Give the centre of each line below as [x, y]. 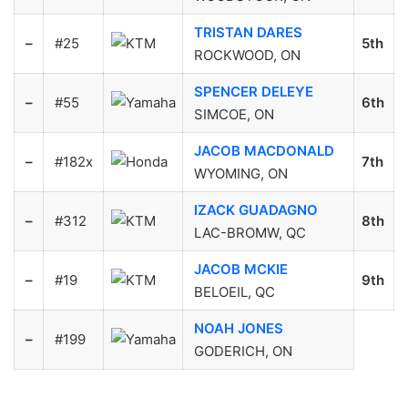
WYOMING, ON [240, 173]
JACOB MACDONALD [264, 150]
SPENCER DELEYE [253, 91]
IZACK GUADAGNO [255, 209]
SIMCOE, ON [234, 114]
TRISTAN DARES [248, 32]
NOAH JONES [238, 328]
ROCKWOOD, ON [247, 55]
